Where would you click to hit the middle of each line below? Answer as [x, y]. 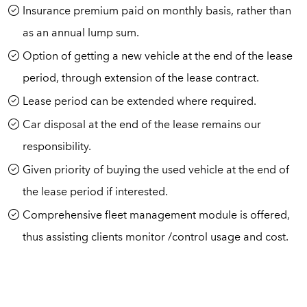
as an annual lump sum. [81, 34]
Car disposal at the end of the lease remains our [142, 125]
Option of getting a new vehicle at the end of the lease [157, 57]
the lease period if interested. [95, 193]
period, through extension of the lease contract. [140, 79]
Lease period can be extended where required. [139, 102]
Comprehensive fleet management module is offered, [156, 216]
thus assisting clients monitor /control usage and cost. [155, 238]
